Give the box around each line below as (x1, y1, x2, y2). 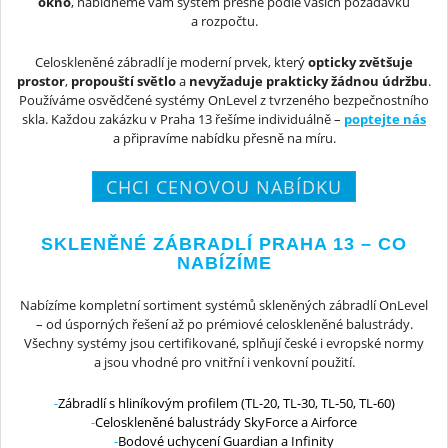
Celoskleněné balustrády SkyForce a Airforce (95, 413, 357, 432)
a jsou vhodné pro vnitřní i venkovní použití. (93, 352, 355, 371)
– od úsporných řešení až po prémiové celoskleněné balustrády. (35, 314, 413, 333)
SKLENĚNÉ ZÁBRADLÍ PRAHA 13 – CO (41, 233, 407, 254)
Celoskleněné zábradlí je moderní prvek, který (35, 53, 308, 72)
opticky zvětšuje (308, 53, 413, 72)
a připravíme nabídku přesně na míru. (112, 129, 336, 148)
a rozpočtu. (190, 11, 258, 30)
